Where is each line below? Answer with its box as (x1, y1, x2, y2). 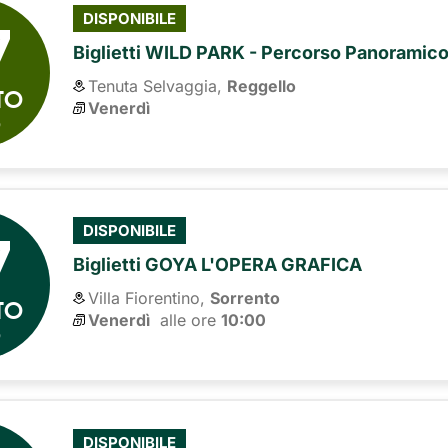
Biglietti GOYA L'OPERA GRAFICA (73, 253, 363, 275)
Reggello (227, 75, 297, 96)
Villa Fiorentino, (88, 287, 206, 308)
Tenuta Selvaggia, (88, 75, 223, 96)
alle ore (150, 309, 222, 330)
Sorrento (210, 287, 281, 308)
